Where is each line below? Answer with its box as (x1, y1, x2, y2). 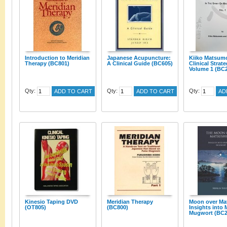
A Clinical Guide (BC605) (107, 60, 173, 66)
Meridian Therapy (107, 199, 153, 205)
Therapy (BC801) (25, 60, 69, 66)
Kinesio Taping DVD (25, 199, 78, 205)
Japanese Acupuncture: (107, 55, 171, 61)
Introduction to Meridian (25, 55, 90, 61)
